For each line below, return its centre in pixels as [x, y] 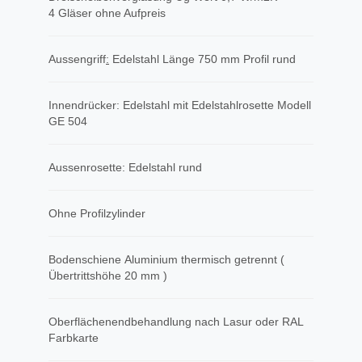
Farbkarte [74, 338]
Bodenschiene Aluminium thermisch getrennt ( [166, 259]
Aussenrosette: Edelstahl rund [125, 167]
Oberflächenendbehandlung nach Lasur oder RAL [176, 322]
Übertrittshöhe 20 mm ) [108, 276]
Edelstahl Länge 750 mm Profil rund [202, 59]
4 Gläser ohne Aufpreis [107, 13]
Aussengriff [77, 59]
